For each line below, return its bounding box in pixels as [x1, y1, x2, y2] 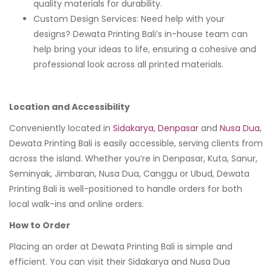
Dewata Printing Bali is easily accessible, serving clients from [9, 137, 263, 149]
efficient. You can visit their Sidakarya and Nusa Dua [9, 255, 230, 268]
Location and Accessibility [9, 100, 130, 113]
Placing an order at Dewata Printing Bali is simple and [9, 240, 233, 253]
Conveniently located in [9, 121, 113, 134]
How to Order [9, 219, 70, 231]
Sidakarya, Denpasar [113, 121, 199, 134]
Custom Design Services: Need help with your [33, 12, 225, 25]
